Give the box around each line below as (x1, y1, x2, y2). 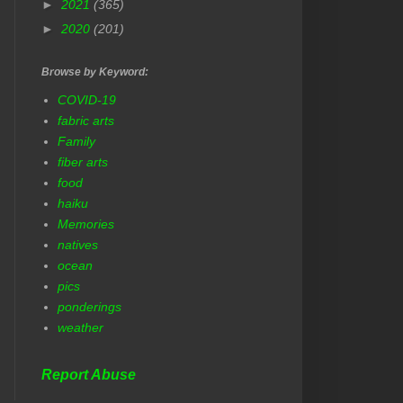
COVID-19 (57, 92, 116, 107)
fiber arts (57, 154, 108, 169)
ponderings (57, 299, 121, 314)
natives (57, 237, 98, 252)
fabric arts (57, 112, 114, 128)
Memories (57, 216, 114, 231)
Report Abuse (41, 366, 136, 383)
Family (57, 133, 95, 148)
